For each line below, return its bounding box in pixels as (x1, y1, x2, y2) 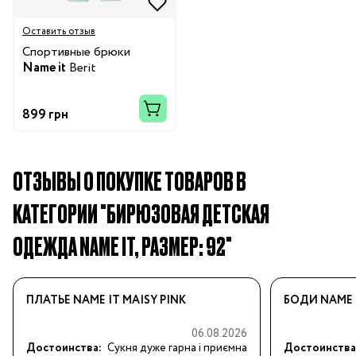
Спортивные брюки (22, 42, 130, 61)
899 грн (22, 105, 68, 124)
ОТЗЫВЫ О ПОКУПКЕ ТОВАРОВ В (13, 163, 246, 196)
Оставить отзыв (22, 25, 95, 39)
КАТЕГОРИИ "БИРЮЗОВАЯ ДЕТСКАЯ (13, 195, 269, 229)
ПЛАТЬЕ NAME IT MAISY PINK (26, 292, 186, 308)
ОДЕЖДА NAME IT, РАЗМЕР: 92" (13, 228, 232, 261)
